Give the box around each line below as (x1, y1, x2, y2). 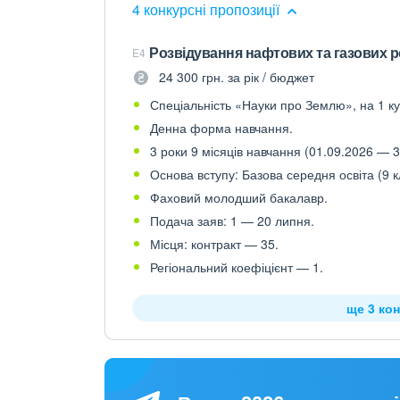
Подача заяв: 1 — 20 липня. (150, 212, 314, 229)
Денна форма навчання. (150, 119, 293, 137)
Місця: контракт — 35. (150, 235, 279, 253)
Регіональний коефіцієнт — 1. (150, 258, 323, 276)
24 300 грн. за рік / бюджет (159, 68, 314, 86)
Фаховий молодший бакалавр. (150, 188, 328, 206)
